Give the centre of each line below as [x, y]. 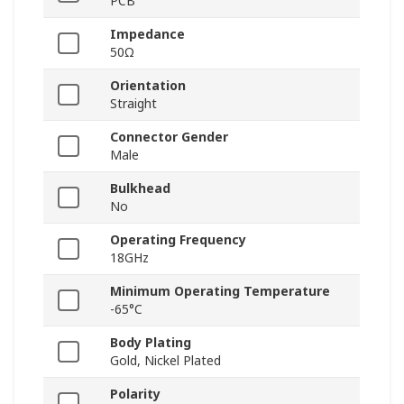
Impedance [147, 34]
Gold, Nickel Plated [165, 361]
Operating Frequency [178, 240]
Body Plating [151, 343]
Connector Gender [169, 137]
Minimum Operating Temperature [220, 291]
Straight [133, 104]
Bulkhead [140, 188]
